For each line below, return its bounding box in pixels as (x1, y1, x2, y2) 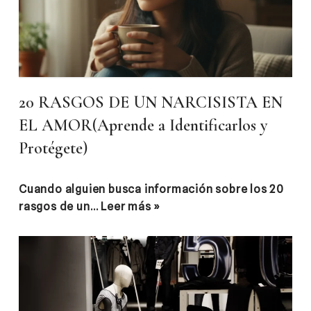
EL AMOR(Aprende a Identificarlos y (19, 115, 267, 136)
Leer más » (101, 200, 161, 214)
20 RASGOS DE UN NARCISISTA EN (19, 92, 283, 113)
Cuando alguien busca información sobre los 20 (19, 183, 284, 196)
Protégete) (19, 138, 87, 159)
